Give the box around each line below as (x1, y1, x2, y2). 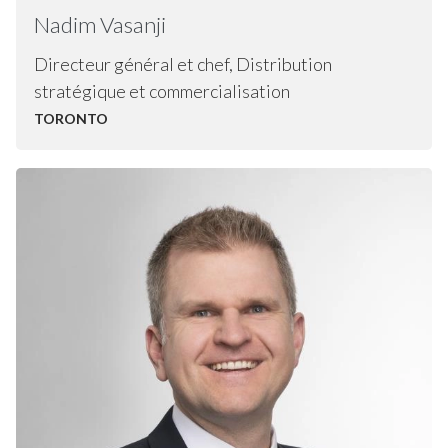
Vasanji (99, 11, 166, 39)
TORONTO (33, 109, 108, 127)
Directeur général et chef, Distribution (33, 52, 332, 75)
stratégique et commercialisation (33, 79, 290, 102)
